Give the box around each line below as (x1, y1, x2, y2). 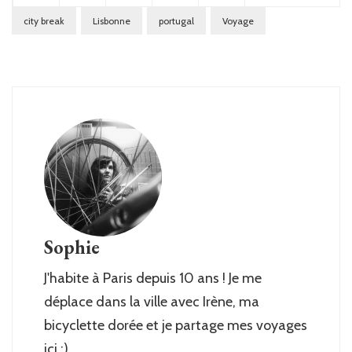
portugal (159, 15, 194, 27)
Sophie (44, 235, 100, 260)
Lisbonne (93, 15, 130, 27)
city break (24, 15, 64, 27)
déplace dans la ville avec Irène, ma (44, 293, 259, 311)
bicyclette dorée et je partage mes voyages (44, 317, 307, 335)
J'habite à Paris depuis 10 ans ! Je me (44, 269, 262, 288)
